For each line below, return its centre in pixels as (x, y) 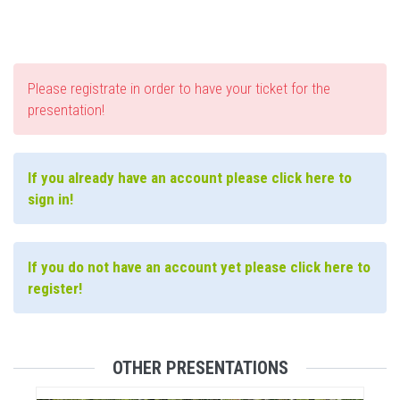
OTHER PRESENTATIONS (200, 368)
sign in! (50, 200)
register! (55, 289)
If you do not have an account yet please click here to (199, 267)
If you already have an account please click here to (190, 178)
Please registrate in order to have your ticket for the (179, 89)
